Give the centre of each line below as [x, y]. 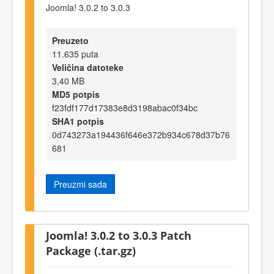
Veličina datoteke [88, 68]
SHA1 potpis [78, 121]
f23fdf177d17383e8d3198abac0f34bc [125, 108]
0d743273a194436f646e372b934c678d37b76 [141, 135]
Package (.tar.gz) [91, 250]
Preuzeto [70, 41]
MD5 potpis [76, 94]
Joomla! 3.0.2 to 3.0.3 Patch [119, 235]
